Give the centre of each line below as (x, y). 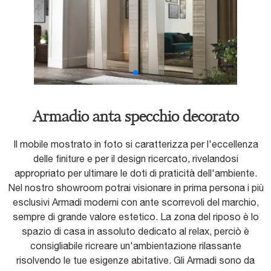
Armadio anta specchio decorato (135, 118)
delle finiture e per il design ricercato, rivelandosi (135, 159)
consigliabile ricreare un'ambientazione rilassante (135, 246)
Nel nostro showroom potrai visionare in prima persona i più (135, 188)
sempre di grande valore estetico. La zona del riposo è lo (135, 217)
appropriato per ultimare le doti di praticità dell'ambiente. (135, 173)
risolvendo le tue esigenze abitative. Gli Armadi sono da (135, 260)
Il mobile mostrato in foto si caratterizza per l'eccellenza (135, 144)
